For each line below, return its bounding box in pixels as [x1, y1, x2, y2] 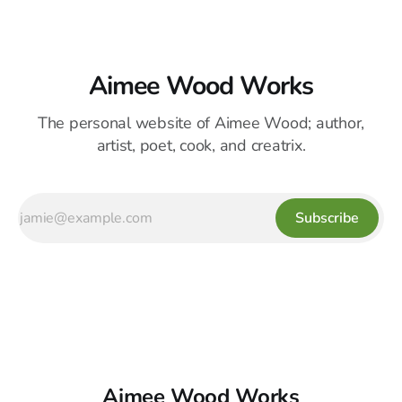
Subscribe [295, 208, 359, 228]
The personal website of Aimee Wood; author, [37, 112, 365, 134]
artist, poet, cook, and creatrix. [96, 135, 306, 156]
